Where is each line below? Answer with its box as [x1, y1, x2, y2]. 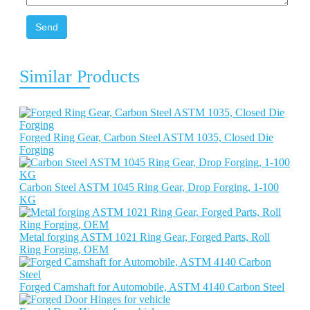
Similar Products [19, 66, 140, 86]
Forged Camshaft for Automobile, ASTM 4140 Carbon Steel [19, 281, 284, 293]
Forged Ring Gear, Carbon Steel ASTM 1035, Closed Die [19, 131, 273, 143]
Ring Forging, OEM [19, 244, 109, 255]
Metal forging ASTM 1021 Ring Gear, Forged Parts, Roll [19, 231, 270, 243]
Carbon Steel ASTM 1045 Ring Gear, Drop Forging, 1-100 [19, 181, 279, 193]
